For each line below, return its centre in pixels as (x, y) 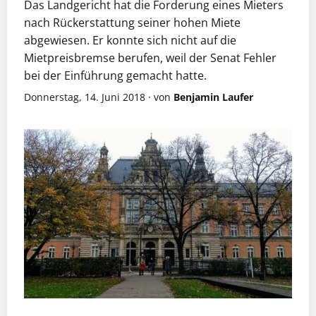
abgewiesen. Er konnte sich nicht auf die (130, 41)
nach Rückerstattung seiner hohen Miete (132, 23)
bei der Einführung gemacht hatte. (115, 76)
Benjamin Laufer (213, 97)
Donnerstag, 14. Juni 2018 (85, 97)
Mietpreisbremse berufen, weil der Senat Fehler (150, 58)
